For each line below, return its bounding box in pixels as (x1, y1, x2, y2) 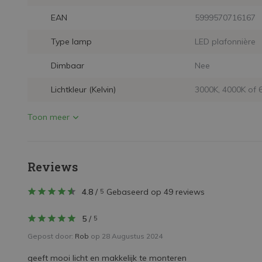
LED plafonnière (194, 36, 256, 47)
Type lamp (51, 36, 92, 47)
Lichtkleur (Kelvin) (51, 84, 116, 95)
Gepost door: (27, 232, 75, 240)
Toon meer (27, 112, 70, 122)
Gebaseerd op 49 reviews (106, 187, 205, 197)
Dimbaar (51, 60, 84, 71)
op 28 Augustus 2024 (89, 232, 163, 240)
